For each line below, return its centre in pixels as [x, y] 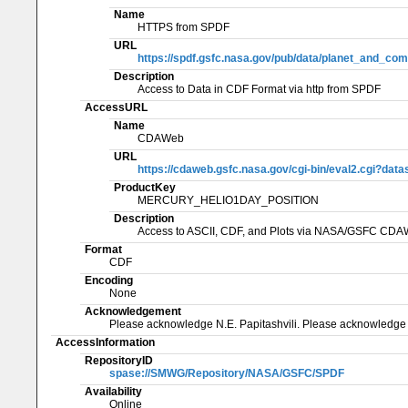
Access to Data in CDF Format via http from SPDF [260, 89]
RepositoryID [119, 360]
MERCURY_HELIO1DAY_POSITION [229, 200]
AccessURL [116, 107]
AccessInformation [106, 342]
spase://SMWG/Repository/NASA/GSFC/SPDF [226, 373]
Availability [113, 391]
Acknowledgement [133, 311]
